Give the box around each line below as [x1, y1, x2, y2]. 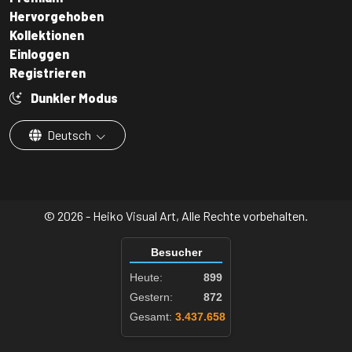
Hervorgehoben [9, 8, 104, 24]
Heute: [130, 270, 163, 284]
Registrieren [9, 64, 86, 80]
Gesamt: [130, 310, 172, 323]
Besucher [150, 245, 202, 258]
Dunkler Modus [28, 90, 118, 105]
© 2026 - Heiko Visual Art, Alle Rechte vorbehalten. [44, 207, 308, 223]
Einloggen [9, 46, 69, 61]
